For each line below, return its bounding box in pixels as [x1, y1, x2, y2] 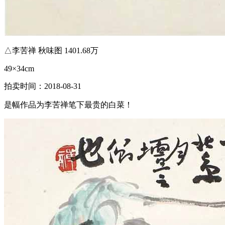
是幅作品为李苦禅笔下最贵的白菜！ [4, 100, 133, 109]
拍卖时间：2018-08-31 [4, 81, 81, 90]
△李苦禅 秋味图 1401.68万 [4, 46, 98, 55]
